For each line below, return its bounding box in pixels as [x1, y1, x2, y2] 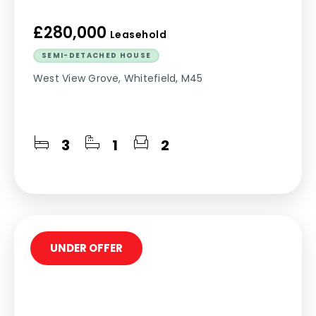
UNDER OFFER [50, 241, 123, 255]
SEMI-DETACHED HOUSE [42, 50, 152, 61]
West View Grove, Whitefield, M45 [33, 71, 203, 85]
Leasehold [110, 28, 166, 42]
